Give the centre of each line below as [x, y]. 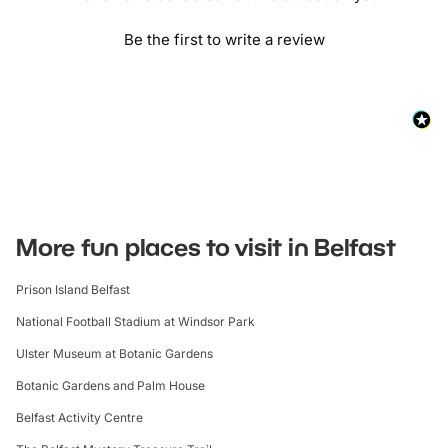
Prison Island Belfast [73, 290]
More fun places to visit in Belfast [206, 247]
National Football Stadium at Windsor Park [135, 322]
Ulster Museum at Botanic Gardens [114, 354]
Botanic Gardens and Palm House [110, 386]
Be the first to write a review [224, 40]
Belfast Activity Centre [79, 418]
